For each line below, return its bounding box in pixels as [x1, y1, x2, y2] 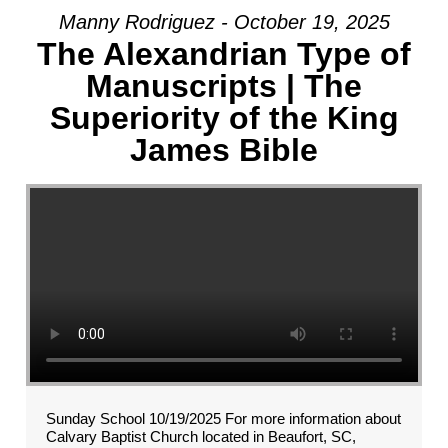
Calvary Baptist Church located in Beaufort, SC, [46, 428, 356, 445]
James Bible [130, 132, 318, 168]
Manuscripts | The [86, 68, 362, 104]
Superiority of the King [49, 100, 399, 136]
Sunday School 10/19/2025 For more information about [46, 410, 401, 427]
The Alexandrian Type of [37, 36, 411, 72]
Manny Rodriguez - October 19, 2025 [58, 11, 390, 33]
